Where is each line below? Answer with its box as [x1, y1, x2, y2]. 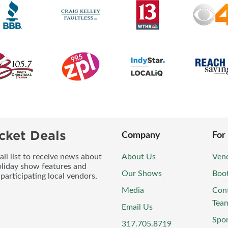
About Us [122, 153, 156, 161]
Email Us [122, 203, 153, 212]
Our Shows [122, 169, 162, 178]
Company [122, 131, 160, 140]
